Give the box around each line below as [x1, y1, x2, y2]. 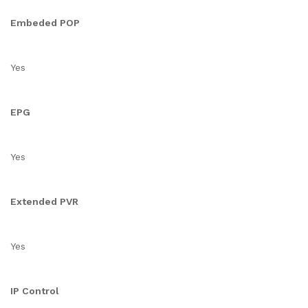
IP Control [10, 285, 59, 296]
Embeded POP [10, 17, 80, 28]
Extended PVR [10, 196, 78, 207]
